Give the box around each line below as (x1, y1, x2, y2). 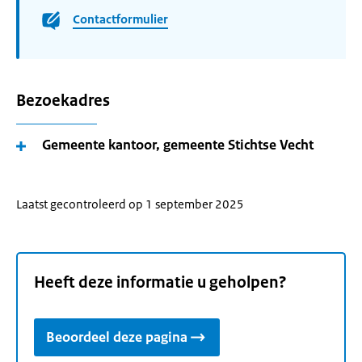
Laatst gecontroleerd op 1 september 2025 (16, 196, 244, 212)
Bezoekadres (16, 90, 110, 111)
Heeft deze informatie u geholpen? (34, 272, 287, 293)
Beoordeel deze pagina (46, 328, 187, 347)
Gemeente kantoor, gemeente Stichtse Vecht (42, 136, 314, 154)
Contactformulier (73, 11, 168, 27)
